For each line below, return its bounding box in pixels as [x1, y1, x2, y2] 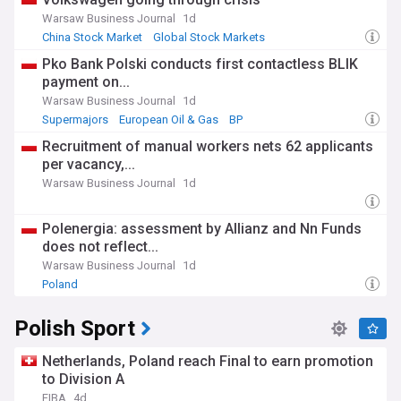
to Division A [42, 371, 124, 388]
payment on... [42, 73, 130, 90]
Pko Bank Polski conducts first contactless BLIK [42, 55, 358, 73]
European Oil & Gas [119, 113, 218, 126]
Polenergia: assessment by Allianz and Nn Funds [42, 220, 362, 237]
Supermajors [42, 113, 108, 126]
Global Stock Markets [153, 30, 265, 44]
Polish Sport [14, 313, 135, 345]
